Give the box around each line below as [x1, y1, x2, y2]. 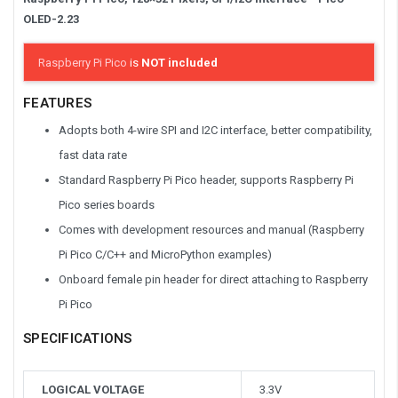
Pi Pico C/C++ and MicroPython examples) [59, 248, 272, 262]
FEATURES [23, 95, 92, 112]
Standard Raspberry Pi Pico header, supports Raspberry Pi [59, 173, 354, 187]
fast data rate [59, 148, 127, 163]
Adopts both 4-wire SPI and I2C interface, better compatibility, [59, 123, 372, 138]
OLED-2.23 [23, 12, 79, 26]
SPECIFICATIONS [23, 330, 132, 347]
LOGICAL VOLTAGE [41, 382, 144, 396]
